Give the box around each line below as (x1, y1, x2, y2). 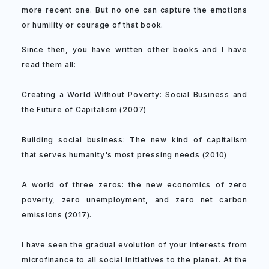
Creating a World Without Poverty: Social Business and (22, 90, 247, 99)
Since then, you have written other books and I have (22, 45, 247, 54)
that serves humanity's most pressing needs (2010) (22, 150, 228, 159)
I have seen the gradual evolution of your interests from (22, 240, 247, 249)
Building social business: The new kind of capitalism (22, 135, 247, 144)
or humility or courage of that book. (22, 20, 164, 29)
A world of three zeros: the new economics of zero (22, 180, 247, 189)
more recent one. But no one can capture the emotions (22, 5, 247, 14)
